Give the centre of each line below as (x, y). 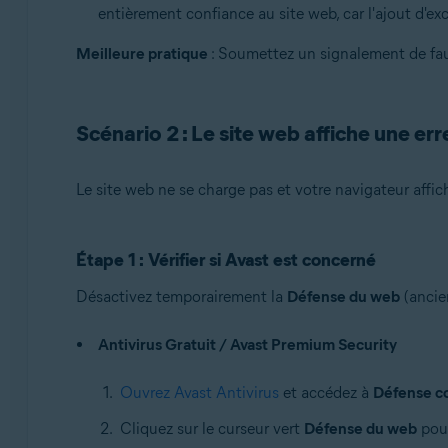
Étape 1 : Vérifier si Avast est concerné (225, 260)
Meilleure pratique (141, 53)
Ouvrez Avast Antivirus (199, 392)
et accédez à (325, 392)
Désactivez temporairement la (181, 296)
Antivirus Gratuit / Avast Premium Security (247, 344)
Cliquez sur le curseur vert (211, 428)
